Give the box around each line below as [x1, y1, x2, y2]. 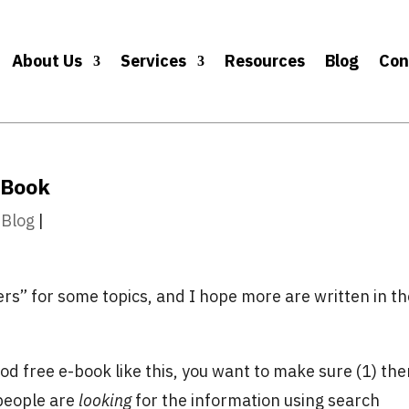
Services [121, 49, 187, 71]
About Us [12, 49, 83, 71]
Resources [225, 49, 306, 71]
